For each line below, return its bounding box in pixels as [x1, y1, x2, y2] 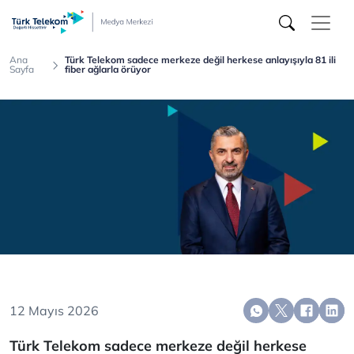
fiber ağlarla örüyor [65, 63, 151, 75]
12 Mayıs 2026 [9, 303, 99, 318]
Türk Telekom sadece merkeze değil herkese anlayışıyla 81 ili [65, 54, 336, 66]
